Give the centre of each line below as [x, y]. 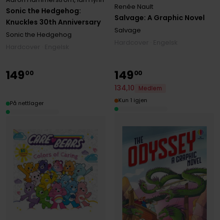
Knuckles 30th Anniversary [53, 22]
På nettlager [27, 103]
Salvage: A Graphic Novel [160, 18]
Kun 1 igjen [133, 100]
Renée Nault [134, 7]
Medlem [151, 88]
